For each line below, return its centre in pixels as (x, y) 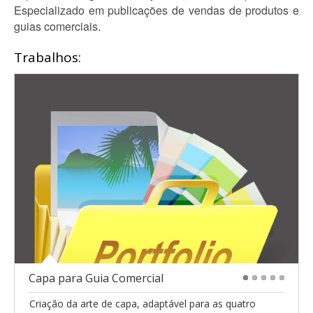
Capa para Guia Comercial (96, 278)
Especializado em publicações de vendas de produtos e (156, 10)
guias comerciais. (57, 26)
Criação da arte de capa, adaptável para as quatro (143, 304)
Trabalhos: (48, 57)
